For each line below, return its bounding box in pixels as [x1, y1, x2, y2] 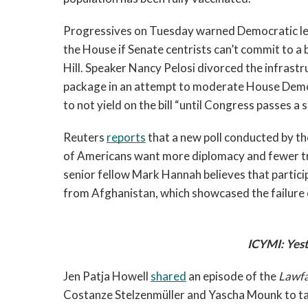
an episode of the [186, 269, 278, 283]
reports [107, 130, 146, 144]
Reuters [63, 130, 107, 144]
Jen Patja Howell [63, 269, 151, 283]
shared [151, 269, 186, 283]
